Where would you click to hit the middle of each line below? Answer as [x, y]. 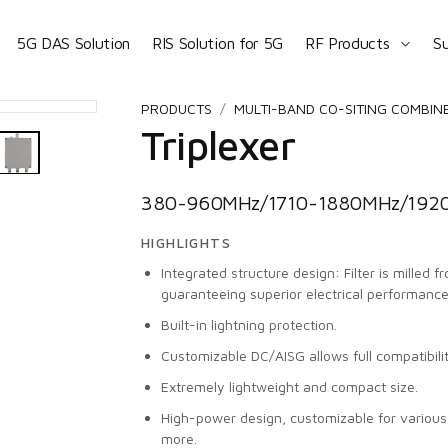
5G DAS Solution [73, 42]
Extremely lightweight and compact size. [289, 386]
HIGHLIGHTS [186, 242]
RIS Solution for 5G [217, 42]
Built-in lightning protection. [249, 324]
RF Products [347, 42]
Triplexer [218, 144]
